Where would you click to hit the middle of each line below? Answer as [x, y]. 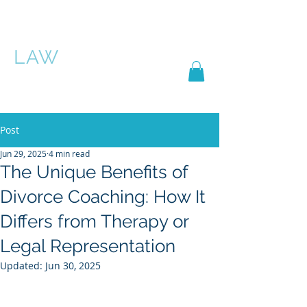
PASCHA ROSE [85, 35]
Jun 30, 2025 [73, 265]
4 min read [69, 153]
